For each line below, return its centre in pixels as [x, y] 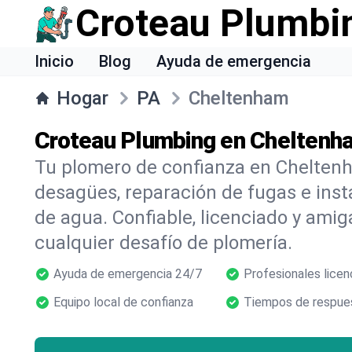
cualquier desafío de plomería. [163, 243]
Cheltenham [239, 98]
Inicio [54, 61]
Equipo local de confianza [123, 302]
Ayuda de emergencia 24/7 [128, 274]
